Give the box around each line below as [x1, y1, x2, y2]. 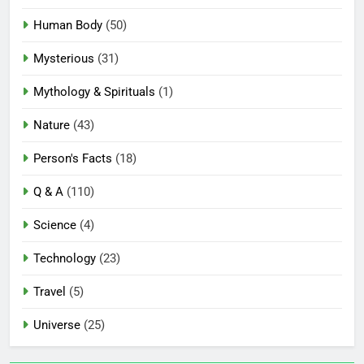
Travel [33, 284, 66, 299]
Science [33, 217, 76, 232]
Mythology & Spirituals [33, 84, 155, 99]
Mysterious [33, 50, 94, 66]
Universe [33, 317, 80, 332]
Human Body [33, 17, 102, 32]
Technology [33, 250, 96, 266]
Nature [33, 117, 70, 132]
